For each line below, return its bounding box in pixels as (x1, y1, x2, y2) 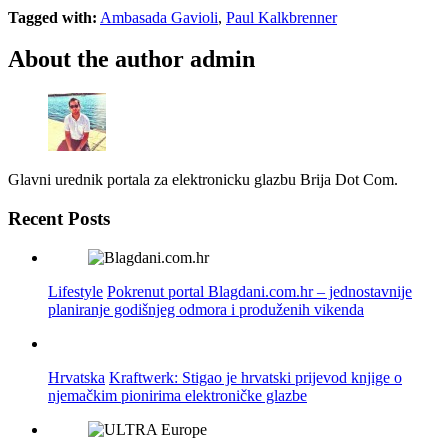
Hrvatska (48, 368, 105, 386)
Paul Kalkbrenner (226, 8, 337, 26)
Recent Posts (8, 208, 110, 230)
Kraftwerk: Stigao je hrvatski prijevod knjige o (109, 368, 402, 386)
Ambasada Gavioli (100, 8, 218, 26)
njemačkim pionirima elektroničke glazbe (48, 386, 307, 404)
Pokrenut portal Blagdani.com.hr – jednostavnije (107, 282, 412, 300)
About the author (8, 46, 184, 73)
